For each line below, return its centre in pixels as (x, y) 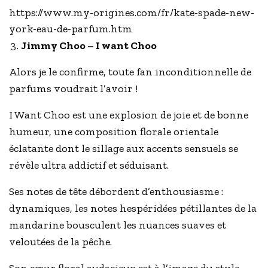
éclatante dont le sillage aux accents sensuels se (124, 149)
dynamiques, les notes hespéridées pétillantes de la (133, 208)
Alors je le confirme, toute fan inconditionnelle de (130, 72)
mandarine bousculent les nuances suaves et (118, 225)
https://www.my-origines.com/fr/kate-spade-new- (132, 13)
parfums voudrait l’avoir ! (75, 89)
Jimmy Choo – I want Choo (89, 46)
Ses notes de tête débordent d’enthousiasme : (116, 192)
